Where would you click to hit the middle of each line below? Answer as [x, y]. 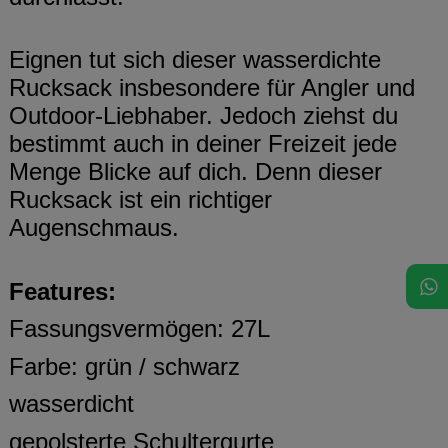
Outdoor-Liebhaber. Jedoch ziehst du [203, 116]
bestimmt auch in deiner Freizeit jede [203, 144]
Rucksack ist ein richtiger [140, 200]
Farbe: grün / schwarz [124, 366]
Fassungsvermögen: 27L [139, 329]
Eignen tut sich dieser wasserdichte [195, 60]
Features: [62, 291]
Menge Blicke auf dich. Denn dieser [195, 172]
